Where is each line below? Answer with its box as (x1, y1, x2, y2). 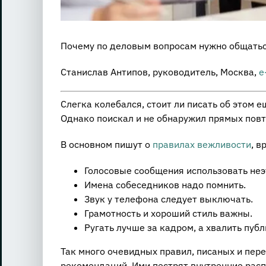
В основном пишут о (60, 138, 153, 151)
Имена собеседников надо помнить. (84, 179, 246, 191)
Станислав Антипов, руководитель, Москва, (60, 66, 259, 78)
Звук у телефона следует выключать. (84, 193, 253, 205)
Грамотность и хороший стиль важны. (84, 207, 252, 220)
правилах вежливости (152, 138, 251, 151)
